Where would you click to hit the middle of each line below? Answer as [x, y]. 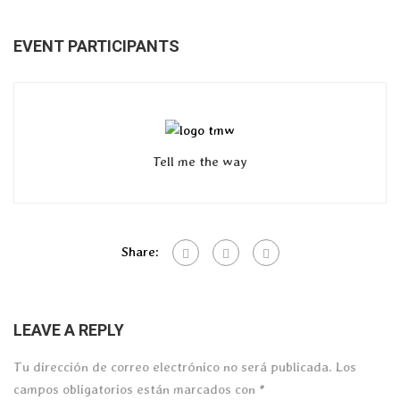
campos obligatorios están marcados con [136, 389]
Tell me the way [200, 162]
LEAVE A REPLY [69, 330]
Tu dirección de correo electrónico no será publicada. [173, 367]
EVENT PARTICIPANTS [96, 46]
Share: [140, 251]
